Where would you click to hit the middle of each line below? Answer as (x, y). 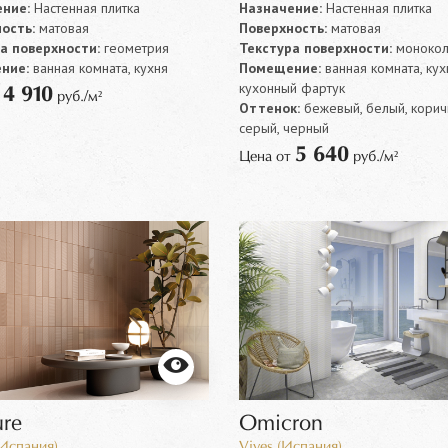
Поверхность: (282, 28)
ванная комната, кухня (98, 68)
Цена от (266, 157)
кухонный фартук (291, 88)
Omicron (280, 425)
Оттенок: (269, 108)
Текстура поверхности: (315, 48)
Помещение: (279, 68)
